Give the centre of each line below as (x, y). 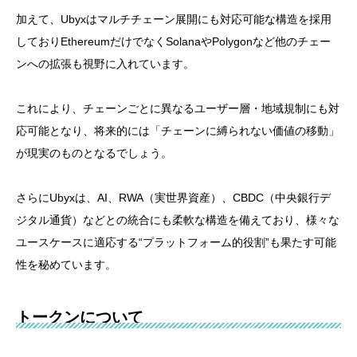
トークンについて (80, 318)
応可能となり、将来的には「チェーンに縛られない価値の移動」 (178, 131)
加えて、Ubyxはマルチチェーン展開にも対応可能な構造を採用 (174, 20)
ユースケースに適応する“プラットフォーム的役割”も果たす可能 (176, 243)
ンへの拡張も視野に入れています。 (105, 64)
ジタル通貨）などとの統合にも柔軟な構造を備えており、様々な (178, 220)
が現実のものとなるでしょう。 (94, 153)
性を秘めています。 (66, 265)
